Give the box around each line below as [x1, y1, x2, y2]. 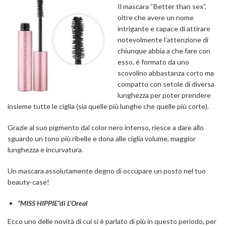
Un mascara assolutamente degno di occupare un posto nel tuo [8, 166, 206, 176]
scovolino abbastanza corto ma [118, 69, 214, 78]
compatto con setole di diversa [118, 80, 214, 89]
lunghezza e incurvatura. [8, 145, 83, 154]
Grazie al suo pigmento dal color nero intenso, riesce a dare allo [8, 123, 204, 132]
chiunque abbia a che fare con [118, 46, 210, 55]
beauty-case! [8, 178, 49, 187]
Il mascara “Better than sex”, [118, 2, 206, 11]
